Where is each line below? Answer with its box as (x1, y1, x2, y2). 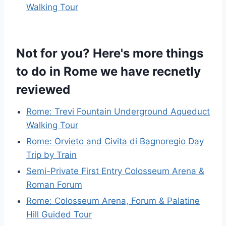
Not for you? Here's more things (16, 46, 203, 61)
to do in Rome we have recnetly (16, 64, 201, 79)
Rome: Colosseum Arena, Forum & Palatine (26, 196, 200, 206)
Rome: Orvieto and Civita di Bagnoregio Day (26, 136, 204, 146)
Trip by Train (26, 150, 77, 160)
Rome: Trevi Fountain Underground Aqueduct (26, 106, 210, 117)
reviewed (16, 82, 70, 97)
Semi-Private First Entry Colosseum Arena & (26, 166, 204, 176)
